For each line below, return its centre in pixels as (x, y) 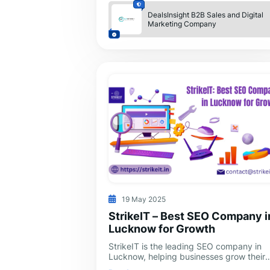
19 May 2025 (144, 199)
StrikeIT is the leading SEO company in (185, 246)
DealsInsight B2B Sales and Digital (206, 15)
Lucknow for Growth (162, 228)
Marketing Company (182, 24)
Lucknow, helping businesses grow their (187, 256)
